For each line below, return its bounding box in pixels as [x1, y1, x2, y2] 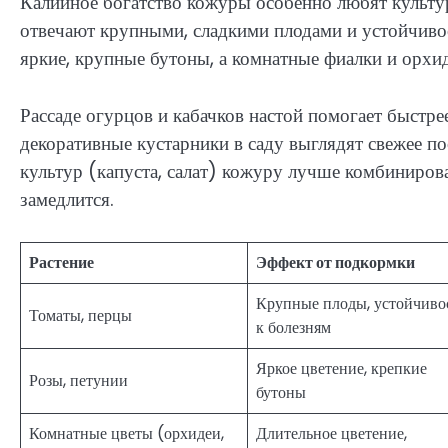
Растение [29, 251, 94, 275]
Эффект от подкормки [256, 251, 415, 275]
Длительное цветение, [256, 422, 407, 446]
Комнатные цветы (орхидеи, [29, 422, 224, 446]
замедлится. [20, 185, 114, 213]
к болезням [256, 316, 331, 340]
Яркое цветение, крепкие [256, 357, 427, 381]
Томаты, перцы [29, 304, 132, 328]
